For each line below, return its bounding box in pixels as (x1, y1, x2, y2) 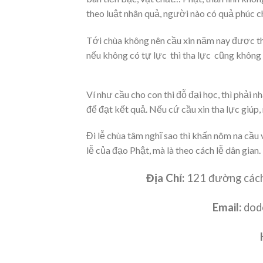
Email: (213, 201, 242, 214)
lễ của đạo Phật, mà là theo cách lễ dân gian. (86, 144, 261, 156)
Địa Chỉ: (146, 171, 184, 185)
